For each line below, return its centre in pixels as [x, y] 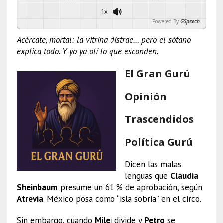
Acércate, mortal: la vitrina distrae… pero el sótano [104, 40]
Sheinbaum [37, 187]
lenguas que [147, 175]
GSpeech [190, 21]
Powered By [166, 21]
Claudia [184, 175]
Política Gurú [159, 142]
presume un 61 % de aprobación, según [130, 187]
